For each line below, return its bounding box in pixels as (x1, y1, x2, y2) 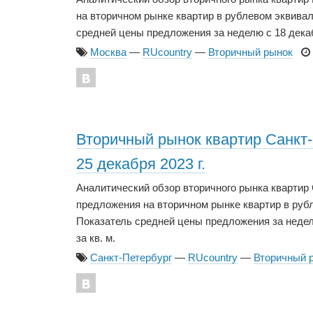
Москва (90, 46, 126, 59)
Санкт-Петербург (90, 252, 172, 264)
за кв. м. (76, 231, 115, 244)
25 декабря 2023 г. (76, 155, 205, 173)
